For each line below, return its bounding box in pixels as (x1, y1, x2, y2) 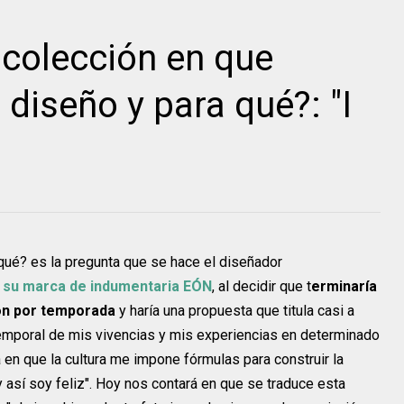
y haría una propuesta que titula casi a (115, 302, 354, 319)
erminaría (311, 278, 377, 295)
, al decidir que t (212, 278, 311, 295)
